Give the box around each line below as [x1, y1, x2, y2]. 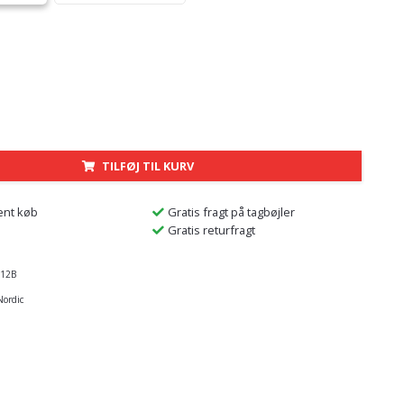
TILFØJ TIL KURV [102, 157, 195, 174]
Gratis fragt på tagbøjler [167, 203, 295, 220]
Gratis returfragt [167, 221, 255, 238]
